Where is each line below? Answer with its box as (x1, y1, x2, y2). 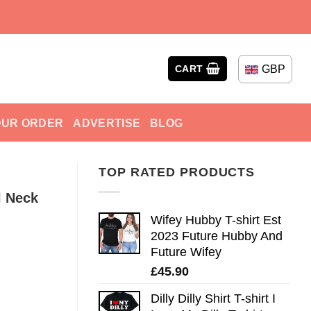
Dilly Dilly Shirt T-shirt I (151, 291, 276, 305)
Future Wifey (151, 244, 221, 259)
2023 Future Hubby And (151, 228, 283, 243)
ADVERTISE (73, 116, 141, 129)
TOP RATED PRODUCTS (99, 165, 255, 179)
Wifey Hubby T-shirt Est (151, 212, 281, 227)
